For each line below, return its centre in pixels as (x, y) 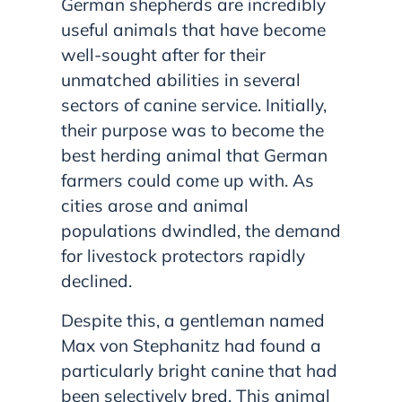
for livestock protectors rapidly (183, 255)
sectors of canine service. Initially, (194, 105)
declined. (96, 280)
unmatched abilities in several (181, 79)
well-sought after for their (163, 54)
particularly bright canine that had (199, 370)
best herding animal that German (194, 155)
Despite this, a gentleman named (193, 320)
